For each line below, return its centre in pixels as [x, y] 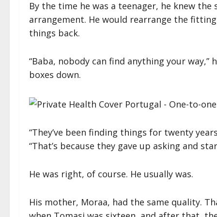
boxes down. [55, 75]
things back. [54, 33]
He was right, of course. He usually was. [111, 174]
